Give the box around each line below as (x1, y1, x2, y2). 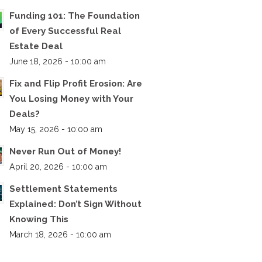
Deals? (9, 109, 40, 120)
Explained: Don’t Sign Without (9, 199, 142, 210)
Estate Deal (9, 41, 63, 52)
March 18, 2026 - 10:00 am (9, 230, 111, 240)
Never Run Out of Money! (9, 146, 121, 157)
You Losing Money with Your (9, 94, 133, 105)
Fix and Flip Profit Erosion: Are (9, 78, 142, 89)
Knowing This (9, 214, 68, 225)
